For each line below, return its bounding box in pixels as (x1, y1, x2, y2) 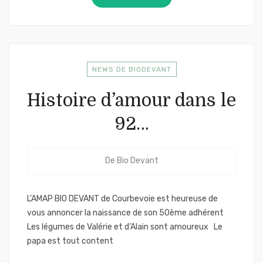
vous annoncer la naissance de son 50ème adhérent (27, 208, 224, 218)
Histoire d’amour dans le (27, 90, 236, 110)
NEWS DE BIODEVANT (92, 65, 171, 73)
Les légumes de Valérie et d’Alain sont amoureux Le (27, 222, 222, 232)
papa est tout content (27, 236, 115, 246)
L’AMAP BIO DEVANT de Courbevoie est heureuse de (27, 194, 218, 204)
